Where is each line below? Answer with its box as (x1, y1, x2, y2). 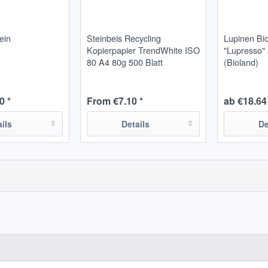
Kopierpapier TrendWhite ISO (86, 44, 200, 57)
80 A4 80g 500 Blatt (86, 56, 163, 69)
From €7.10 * (86, 94, 143, 108)
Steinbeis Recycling (86, 32, 161, 45)
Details (121, 118, 150, 130)
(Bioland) (224, 56, 259, 69)
